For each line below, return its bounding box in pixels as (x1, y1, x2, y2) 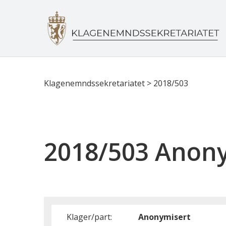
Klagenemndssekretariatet (44, 78, 145, 89)
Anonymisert (138, 211, 191, 222)
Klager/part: (67, 211, 112, 222)
